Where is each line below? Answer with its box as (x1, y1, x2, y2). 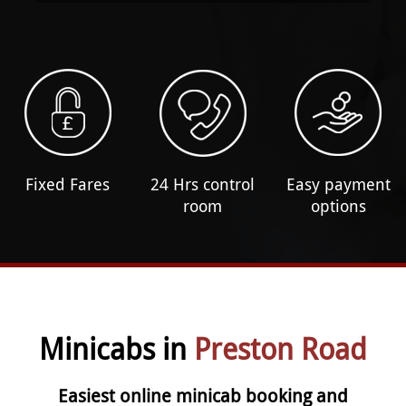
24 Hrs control (150, 172, 256, 195)
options (310, 194, 366, 217)
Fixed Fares (25, 172, 111, 195)
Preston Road (194, 329, 367, 368)
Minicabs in (39, 329, 194, 368)
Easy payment (285, 172, 391, 195)
